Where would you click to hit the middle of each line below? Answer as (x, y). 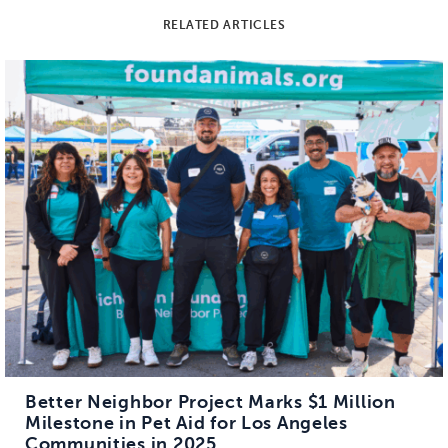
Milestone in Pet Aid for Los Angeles (186, 422)
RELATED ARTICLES (224, 25)
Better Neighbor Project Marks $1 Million (210, 401)
